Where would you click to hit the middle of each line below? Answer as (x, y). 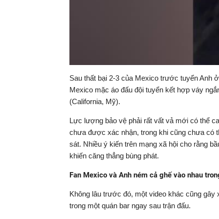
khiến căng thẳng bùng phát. (114, 156)
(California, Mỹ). (95, 101)
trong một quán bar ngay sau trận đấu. (130, 206)
